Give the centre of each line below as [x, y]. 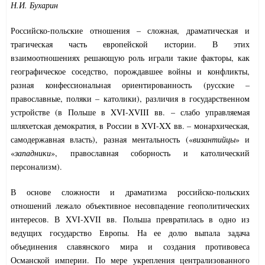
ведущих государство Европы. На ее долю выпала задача [130, 233]
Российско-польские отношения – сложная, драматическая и [130, 31]
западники [33, 153]
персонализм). [36, 167]
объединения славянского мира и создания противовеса [130, 247]
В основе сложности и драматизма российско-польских [130, 192]
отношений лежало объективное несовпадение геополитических [130, 206]
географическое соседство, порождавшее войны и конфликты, [130, 72]
